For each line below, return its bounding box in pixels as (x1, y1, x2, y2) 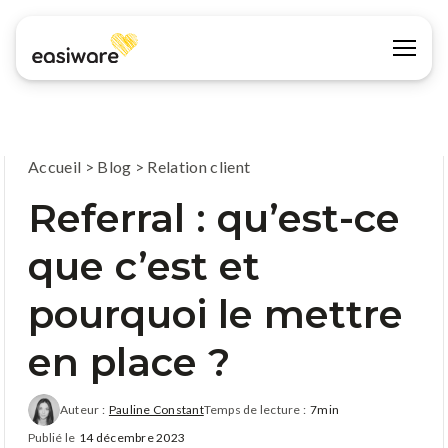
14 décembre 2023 (79, 429, 186, 445)
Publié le (28, 429, 76, 445)
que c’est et (28, 241, 260, 290)
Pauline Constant (108, 402, 204, 417)
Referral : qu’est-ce (28, 193, 400, 242)
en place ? (28, 337, 230, 386)
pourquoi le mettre (28, 289, 403, 338)
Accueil (28, 156, 82, 176)
